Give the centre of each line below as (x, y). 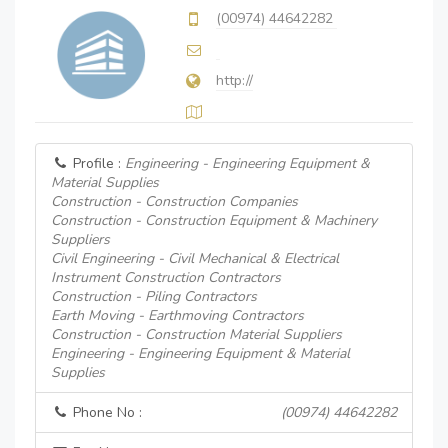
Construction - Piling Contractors (154, 296)
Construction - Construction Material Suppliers (196, 334)
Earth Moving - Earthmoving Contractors (177, 315)
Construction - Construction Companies (174, 201)
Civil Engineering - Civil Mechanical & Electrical (195, 258)
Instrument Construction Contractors (166, 277)
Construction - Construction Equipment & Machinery (214, 220)
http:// (234, 80)
